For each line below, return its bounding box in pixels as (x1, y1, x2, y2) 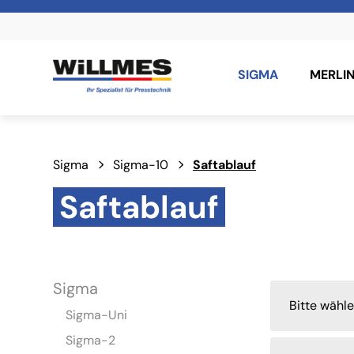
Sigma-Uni (66, 307, 128, 324)
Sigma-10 (113, 156, 169, 174)
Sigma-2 (66, 332, 116, 349)
